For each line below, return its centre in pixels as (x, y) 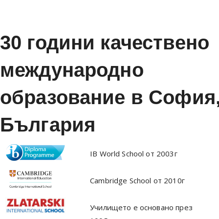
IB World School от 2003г (134, 153)
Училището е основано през (141, 207)
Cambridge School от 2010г (137, 180)
